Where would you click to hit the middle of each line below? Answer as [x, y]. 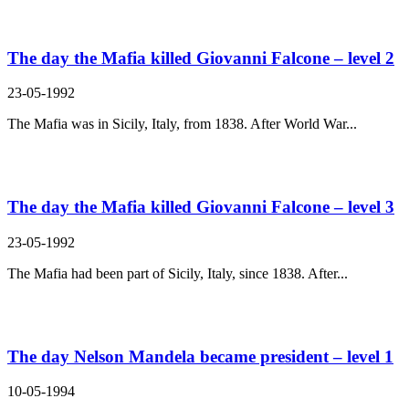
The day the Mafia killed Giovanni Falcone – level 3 [201, 207]
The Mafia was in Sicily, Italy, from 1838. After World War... [182, 124]
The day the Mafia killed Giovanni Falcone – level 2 [201, 58]
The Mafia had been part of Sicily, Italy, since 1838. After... [178, 273]
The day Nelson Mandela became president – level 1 [200, 356]
